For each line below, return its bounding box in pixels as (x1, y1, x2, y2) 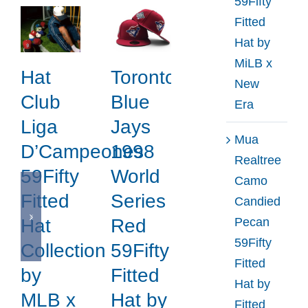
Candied (234, 194, 280, 208)
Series (111, 190, 166, 212)
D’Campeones (21, 141, 144, 163)
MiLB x (234, 56, 272, 70)
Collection (21, 240, 106, 262)
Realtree (234, 153, 281, 167)
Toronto (111, 67, 177, 89)
